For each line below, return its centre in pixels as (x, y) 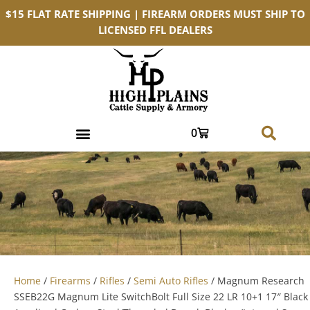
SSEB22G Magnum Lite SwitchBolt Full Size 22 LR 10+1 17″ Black (161, 297)
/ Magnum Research (256, 281)
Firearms (70, 281)
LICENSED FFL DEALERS (155, 30)
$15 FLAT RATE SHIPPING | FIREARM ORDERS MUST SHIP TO (155, 14)
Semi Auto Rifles (171, 281)
